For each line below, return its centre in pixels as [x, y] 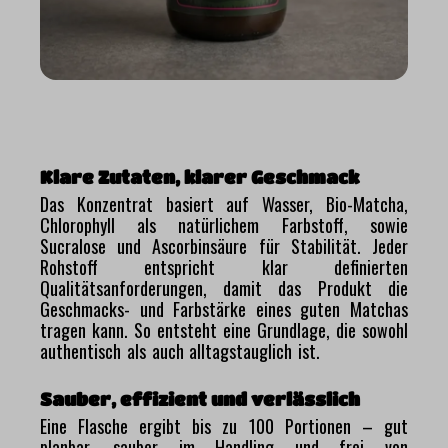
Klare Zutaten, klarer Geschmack [201, 176]
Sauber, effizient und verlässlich [202, 398]
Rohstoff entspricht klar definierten [224, 266]
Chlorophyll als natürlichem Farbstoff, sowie [224, 224]
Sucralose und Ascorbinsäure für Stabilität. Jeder [224, 245]
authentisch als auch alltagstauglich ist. [180, 350]
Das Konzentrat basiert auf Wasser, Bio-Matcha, [224, 203]
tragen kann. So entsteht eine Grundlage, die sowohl [224, 329]
